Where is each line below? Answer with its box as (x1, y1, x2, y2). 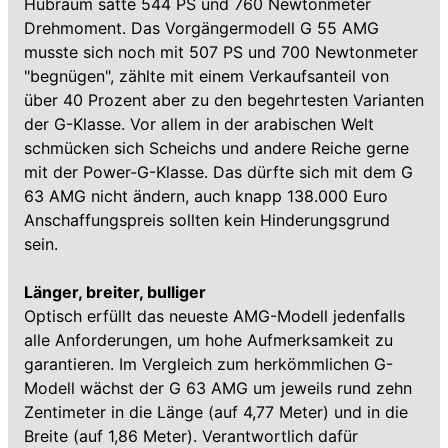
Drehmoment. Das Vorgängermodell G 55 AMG (24, 18, 379, 38)
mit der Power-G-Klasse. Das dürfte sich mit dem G (24, 162, 413, 182)
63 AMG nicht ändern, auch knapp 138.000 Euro (24, 186, 388, 206)
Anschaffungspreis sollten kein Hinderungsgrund (24, 210, 390, 230)
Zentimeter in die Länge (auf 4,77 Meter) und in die (24, 402, 408, 422)
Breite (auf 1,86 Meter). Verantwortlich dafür (24, 426, 358, 446)
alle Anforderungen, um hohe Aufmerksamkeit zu (24, 330, 393, 350)
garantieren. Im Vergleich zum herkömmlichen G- (24, 354, 393, 374)
